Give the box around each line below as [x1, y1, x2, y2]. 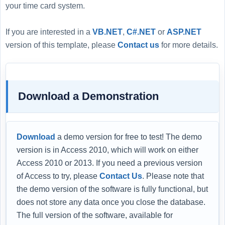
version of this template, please [6, 40, 118, 49]
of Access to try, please [17, 171, 99, 180]
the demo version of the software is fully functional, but [17, 184, 208, 193]
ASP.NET [167, 27, 201, 36]
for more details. [159, 40, 218, 49]
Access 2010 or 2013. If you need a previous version [17, 158, 202, 167]
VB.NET [92, 27, 123, 36]
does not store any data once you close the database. [17, 197, 205, 206]
